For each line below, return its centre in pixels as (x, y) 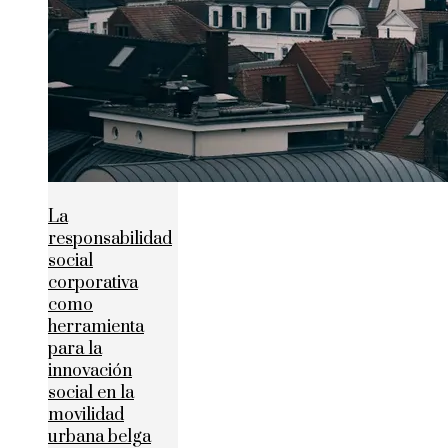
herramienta (96, 327)
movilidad (86, 415)
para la (75, 349)
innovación (90, 371)
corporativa (93, 283)
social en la (91, 393)
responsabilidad (110, 239)
